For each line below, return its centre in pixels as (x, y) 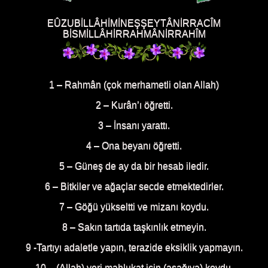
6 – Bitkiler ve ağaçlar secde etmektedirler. (134, 187)
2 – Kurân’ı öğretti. (134, 105)
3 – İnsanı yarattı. (134, 126)
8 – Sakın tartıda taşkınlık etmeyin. (134, 227)
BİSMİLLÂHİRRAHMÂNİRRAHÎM (134, 34)
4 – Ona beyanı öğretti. (134, 146)
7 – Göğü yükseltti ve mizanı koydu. (134, 207)
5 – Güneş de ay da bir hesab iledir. (134, 166)
